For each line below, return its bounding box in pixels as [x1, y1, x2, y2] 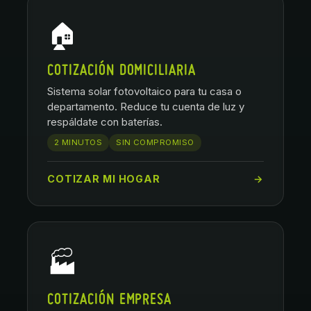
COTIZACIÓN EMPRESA [47, 293, 172, 308]
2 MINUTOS [54, 137, 103, 147]
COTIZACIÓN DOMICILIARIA [47, 64, 196, 78]
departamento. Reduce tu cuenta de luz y [47, 100, 244, 113]
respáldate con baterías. [47, 115, 162, 128]
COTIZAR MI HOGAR [47, 173, 160, 185]
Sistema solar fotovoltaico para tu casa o [47, 85, 242, 98]
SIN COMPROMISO [116, 137, 194, 147]
